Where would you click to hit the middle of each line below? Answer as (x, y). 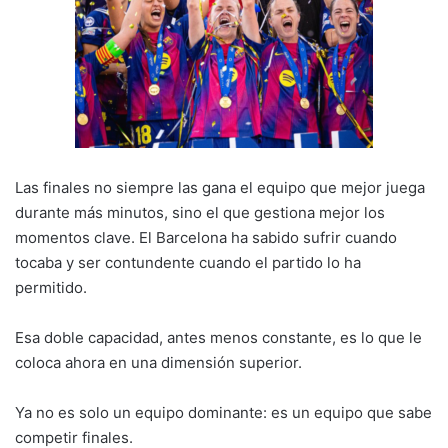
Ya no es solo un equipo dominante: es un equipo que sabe (223, 412)
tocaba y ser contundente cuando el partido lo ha (188, 262)
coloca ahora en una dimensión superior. (158, 362)
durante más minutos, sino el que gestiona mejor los (200, 212)
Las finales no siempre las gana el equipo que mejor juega (220, 187)
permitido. (51, 287)
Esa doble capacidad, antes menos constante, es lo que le (218, 337)
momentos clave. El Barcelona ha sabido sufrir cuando (206, 237)
